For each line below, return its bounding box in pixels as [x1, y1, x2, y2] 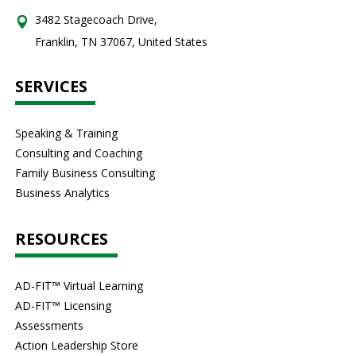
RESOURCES [15, 228, 109, 250]
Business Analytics [15, 185, 110, 200]
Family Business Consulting [15, 165, 156, 180]
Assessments [15, 318, 84, 333]
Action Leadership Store [15, 338, 139, 353]
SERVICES [15, 75, 88, 97]
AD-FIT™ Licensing [15, 298, 112, 313]
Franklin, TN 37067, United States [35, 34, 208, 49]
